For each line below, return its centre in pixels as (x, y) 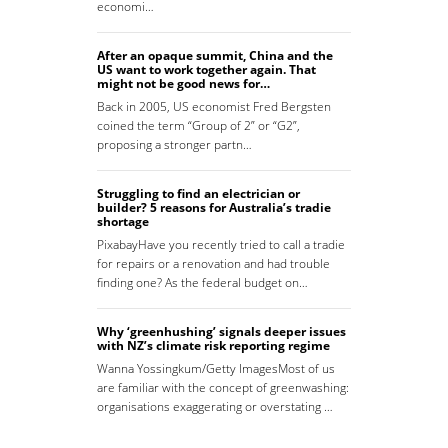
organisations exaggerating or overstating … (215, 407)
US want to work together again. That (206, 70)
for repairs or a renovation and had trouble (213, 264)
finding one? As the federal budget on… (202, 283)
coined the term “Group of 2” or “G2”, (198, 126)
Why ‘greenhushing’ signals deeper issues (221, 332)
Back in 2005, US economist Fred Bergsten (214, 107)
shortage (123, 222)
